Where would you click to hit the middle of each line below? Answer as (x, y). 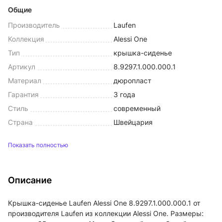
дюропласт (132, 81)
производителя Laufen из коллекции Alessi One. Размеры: (106, 213)
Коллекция (26, 39)
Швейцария (133, 122)
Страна (20, 122)
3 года (124, 94)
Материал (25, 81)
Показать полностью (38, 145)
